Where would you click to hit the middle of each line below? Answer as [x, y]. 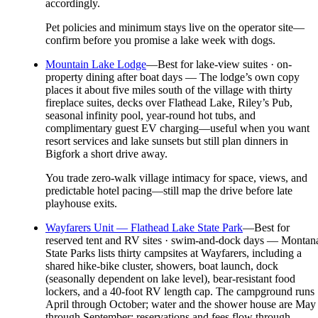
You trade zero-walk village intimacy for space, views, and [176, 178]
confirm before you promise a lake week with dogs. [160, 40]
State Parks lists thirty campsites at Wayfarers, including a [174, 253]
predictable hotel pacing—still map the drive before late [169, 191]
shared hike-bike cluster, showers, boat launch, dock [162, 266]
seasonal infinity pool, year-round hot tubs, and [150, 116]
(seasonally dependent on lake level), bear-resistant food [170, 279]
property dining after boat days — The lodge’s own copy [172, 77]
